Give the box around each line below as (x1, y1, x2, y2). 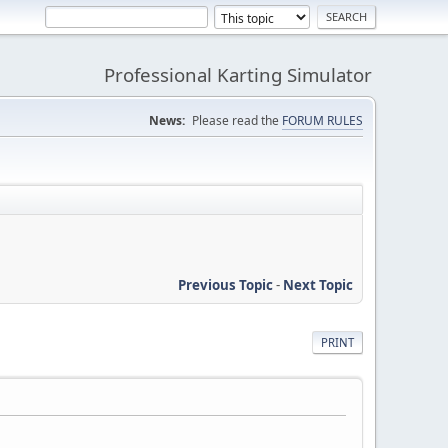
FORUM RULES (282, 112, 363, 129)
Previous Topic (178, 275, 273, 294)
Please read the (192, 112, 282, 129)
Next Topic (283, 275, 353, 294)
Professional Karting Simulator (104, 62, 372, 87)
